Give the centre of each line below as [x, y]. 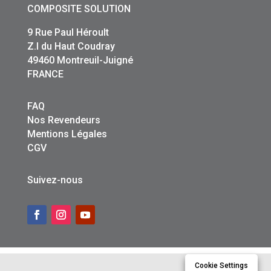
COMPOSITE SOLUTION [79, 8]
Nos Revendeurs [64, 120]
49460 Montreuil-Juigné [80, 60]
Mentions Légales [67, 134]
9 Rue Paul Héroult [68, 32]
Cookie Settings [221, 266]
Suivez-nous [55, 180]
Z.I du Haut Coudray [71, 46]
